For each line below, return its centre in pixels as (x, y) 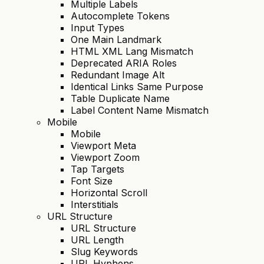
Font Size (92, 181)
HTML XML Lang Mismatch (132, 52)
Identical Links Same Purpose (137, 87)
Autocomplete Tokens (120, 16)
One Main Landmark (116, 40)
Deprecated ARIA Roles (124, 63)
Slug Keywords (104, 252)
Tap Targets (98, 169)
